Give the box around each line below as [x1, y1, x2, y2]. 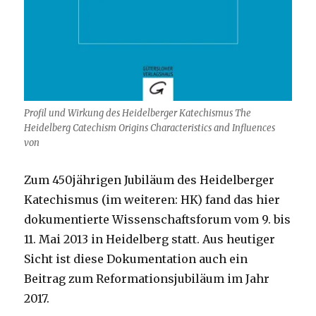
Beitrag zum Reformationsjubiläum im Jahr [24, 271, 270, 286]
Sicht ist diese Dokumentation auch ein [24, 251, 248, 266]
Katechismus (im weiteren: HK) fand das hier [24, 192, 281, 207]
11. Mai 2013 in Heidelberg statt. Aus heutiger [24, 231, 276, 246]
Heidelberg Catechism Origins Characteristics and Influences [24, 121, 276, 134]
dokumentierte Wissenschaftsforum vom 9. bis [24, 212, 291, 226]
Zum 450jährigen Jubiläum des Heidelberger [24, 172, 275, 187]
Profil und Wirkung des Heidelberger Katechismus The [24, 107, 252, 119]
